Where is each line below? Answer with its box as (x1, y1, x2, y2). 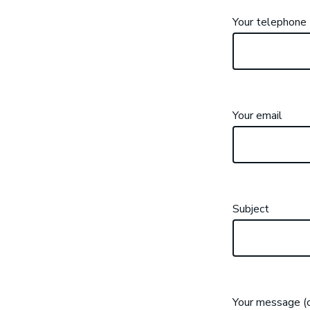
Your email (232, 108, 282, 124)
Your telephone (232, 14, 307, 30)
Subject (232, 201, 269, 217)
